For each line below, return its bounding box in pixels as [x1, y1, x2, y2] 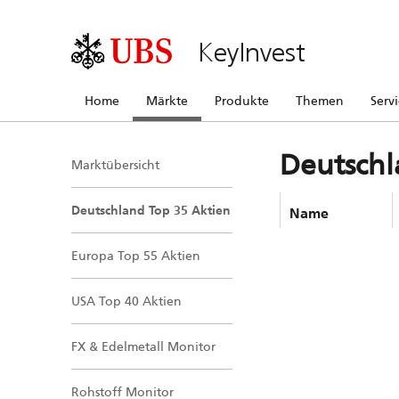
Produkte [215, 93, 269, 109]
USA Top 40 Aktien [71, 293, 182, 309]
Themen [296, 93, 344, 109]
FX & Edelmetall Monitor [71, 338, 216, 354]
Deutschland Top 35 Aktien [71, 202, 231, 217]
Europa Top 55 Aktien [71, 248, 200, 264]
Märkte [146, 93, 188, 109]
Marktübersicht [71, 157, 159, 173]
